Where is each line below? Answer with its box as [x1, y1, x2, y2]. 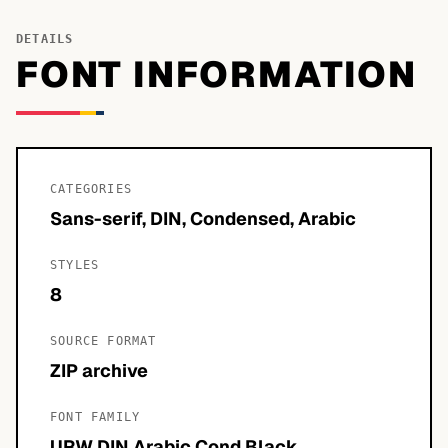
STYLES [50, 258, 100, 272]
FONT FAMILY [50, 410, 141, 424]
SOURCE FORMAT [50, 334, 157, 348]
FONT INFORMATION [16, 51, 417, 98]
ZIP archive [50, 359, 148, 382]
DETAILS [16, 32, 74, 46]
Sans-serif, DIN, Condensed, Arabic [50, 207, 356, 230]
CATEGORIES [50, 182, 132, 196]
